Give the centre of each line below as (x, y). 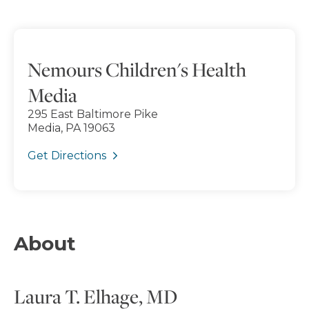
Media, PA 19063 (71, 128)
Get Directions (67, 155)
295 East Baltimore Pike (93, 114)
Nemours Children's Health (137, 69)
